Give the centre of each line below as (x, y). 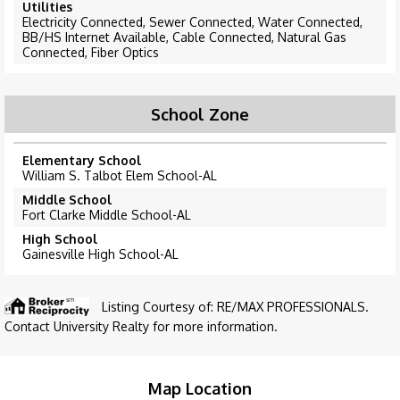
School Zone (200, 115)
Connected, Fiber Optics (91, 53)
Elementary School (82, 161)
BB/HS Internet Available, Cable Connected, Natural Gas (184, 37)
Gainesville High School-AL (100, 254)
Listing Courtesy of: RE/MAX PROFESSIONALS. (235, 307)
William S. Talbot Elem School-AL (120, 176)
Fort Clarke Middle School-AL (107, 215)
